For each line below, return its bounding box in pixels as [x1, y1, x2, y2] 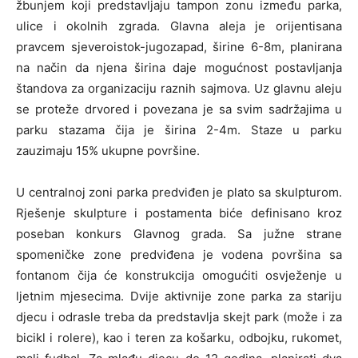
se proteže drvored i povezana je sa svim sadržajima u [16, 101, 342, 117]
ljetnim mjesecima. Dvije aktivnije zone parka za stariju [16, 288, 342, 304]
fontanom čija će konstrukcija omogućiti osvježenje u [16, 267, 342, 283]
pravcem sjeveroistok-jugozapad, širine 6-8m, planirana [16, 38, 342, 54]
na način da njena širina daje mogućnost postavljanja [16, 59, 342, 75]
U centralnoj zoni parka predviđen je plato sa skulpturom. [16, 184, 342, 200]
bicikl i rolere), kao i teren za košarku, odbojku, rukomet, [16, 329, 342, 345]
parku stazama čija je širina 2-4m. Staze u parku [16, 121, 342, 137]
